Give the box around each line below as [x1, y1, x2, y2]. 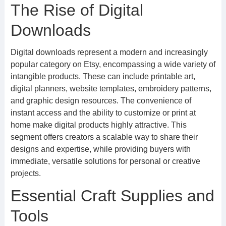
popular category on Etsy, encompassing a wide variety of [10, 60, 215, 69]
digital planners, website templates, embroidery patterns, [10, 84, 211, 93]
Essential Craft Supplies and [10, 187, 214, 205]
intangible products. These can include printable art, [10, 72, 195, 81]
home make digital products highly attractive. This [10, 121, 187, 129]
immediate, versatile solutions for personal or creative [10, 157, 200, 165]
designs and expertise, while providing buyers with [10, 145, 191, 153]
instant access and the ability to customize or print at [10, 108, 196, 117]
